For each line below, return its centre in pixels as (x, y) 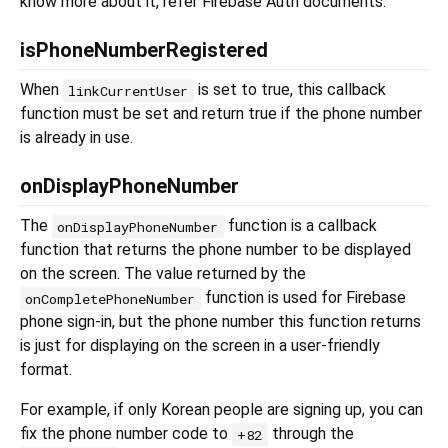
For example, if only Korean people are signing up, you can (221, 410)
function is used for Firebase (303, 298)
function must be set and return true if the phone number (221, 114)
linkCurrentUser (128, 90)
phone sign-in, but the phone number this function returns (220, 322)
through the (310, 434)
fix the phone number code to (126, 434)
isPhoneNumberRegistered (144, 50)
